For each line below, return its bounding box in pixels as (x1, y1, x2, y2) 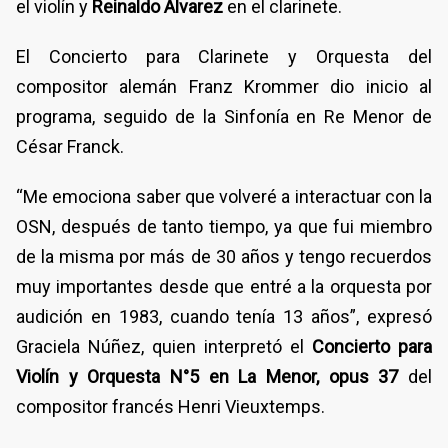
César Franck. (16, 135, 124, 157)
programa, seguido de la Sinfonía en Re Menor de (16, 105, 432, 127)
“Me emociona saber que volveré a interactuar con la (16, 185, 432, 207)
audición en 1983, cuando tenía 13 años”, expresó (16, 305, 432, 327)
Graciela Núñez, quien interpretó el (16, 335, 304, 357)
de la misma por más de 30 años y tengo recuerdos (16, 245, 432, 267)
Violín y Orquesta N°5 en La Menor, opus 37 (16, 365, 399, 387)
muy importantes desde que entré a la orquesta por (16, 275, 432, 297)
